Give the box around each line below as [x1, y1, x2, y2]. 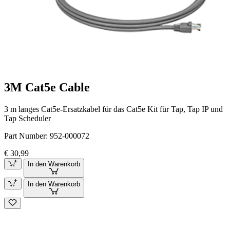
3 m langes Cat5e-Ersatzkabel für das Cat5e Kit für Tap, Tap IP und [4, 104, 223, 113]
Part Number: [4, 131, 50, 140]
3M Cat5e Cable [4, 80, 90, 94]
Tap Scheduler [4, 113, 51, 123]
